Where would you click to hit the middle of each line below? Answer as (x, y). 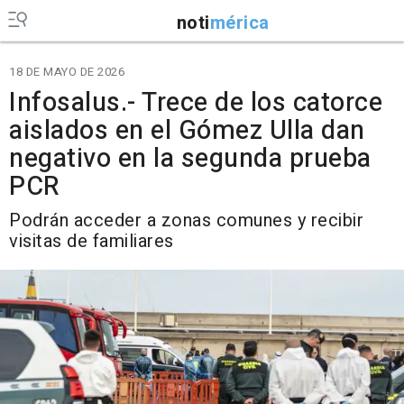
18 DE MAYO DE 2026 (67, 72)
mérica (239, 23)
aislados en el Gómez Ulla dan (187, 131)
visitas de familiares (92, 241)
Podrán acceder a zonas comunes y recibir (186, 220)
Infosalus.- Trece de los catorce (196, 103)
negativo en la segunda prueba (190, 159)
